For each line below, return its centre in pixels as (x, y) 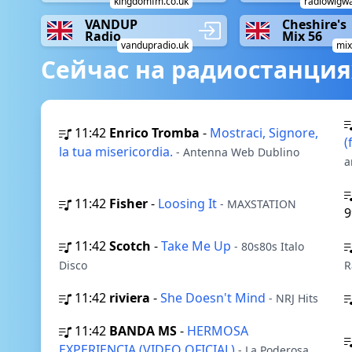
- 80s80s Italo (269, 246)
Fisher (128, 203)
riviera (130, 298)
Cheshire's (315, 24)
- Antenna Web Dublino (238, 152)
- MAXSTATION (258, 204)
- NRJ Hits (293, 298)
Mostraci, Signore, (264, 133)
